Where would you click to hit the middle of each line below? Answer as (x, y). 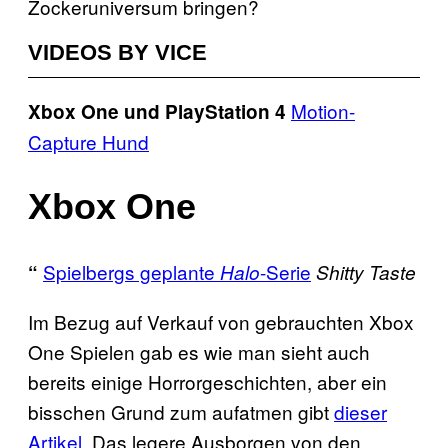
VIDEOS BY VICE (117, 52)
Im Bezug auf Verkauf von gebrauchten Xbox (221, 321)
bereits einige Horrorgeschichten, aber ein (207, 381)
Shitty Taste (366, 271)
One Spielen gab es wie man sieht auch (199, 351)
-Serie (285, 271)
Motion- (323, 110)
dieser (360, 411)
